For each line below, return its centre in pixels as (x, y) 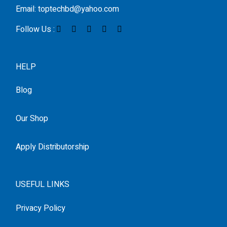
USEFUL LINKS (43, 185)
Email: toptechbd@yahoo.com (68, 9)
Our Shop (32, 119)
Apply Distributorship (53, 147)
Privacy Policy (41, 208)
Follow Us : (35, 29)
